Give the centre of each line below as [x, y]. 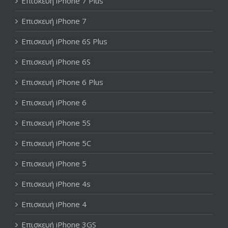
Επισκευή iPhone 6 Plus [62, 82]
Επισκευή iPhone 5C [56, 143]
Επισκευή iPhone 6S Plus [64, 41]
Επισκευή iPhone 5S [56, 122]
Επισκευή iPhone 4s [56, 183]
